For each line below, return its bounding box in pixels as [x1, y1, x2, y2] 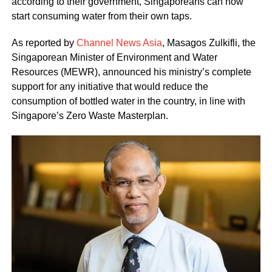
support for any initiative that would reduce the [11, 81, 208, 92]
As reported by [11, 37, 76, 48]
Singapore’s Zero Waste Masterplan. [11, 110, 168, 121]
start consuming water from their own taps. [11, 10, 192, 21]
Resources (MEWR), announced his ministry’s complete [11, 66, 251, 77]
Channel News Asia [76, 37, 162, 48]
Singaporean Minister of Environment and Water [11, 52, 217, 63]
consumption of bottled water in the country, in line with [11, 95, 245, 106]
